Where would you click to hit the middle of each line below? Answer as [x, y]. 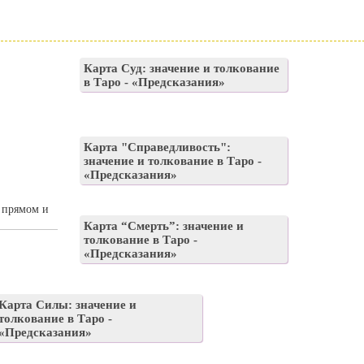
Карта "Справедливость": [158, 147]
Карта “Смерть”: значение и [164, 226]
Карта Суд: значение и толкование [182, 69]
